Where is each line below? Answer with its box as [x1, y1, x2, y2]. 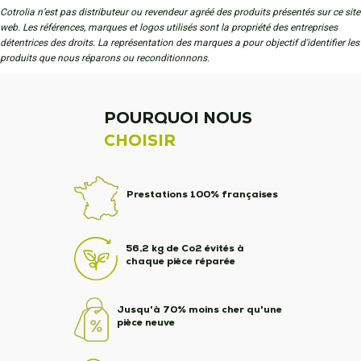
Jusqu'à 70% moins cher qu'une [116, 302, 282, 316]
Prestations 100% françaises [126, 188, 278, 201]
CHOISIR [104, 130, 176, 151]
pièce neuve [116, 315, 175, 329]
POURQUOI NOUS [104, 107, 253, 128]
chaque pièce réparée [125, 255, 235, 268]
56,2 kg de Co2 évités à [125, 242, 244, 255]
